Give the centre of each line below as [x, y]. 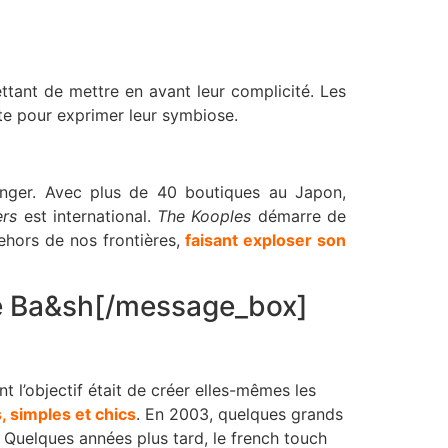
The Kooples [204, 215]
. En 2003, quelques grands [239, 413]
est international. [87, 215]
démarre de [299, 215]
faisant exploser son [266, 239]
